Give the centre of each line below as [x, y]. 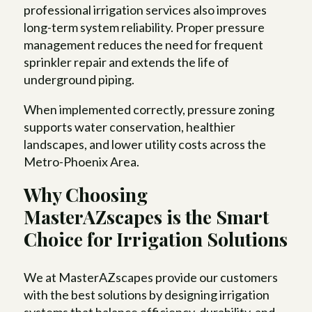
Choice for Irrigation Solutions [156, 239]
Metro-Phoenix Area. [82, 162]
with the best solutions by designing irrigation [147, 295]
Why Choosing [86, 195]
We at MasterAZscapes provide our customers [151, 278]
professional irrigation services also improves [146, 10]
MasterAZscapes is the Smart [147, 217]
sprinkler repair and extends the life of [127, 62]
